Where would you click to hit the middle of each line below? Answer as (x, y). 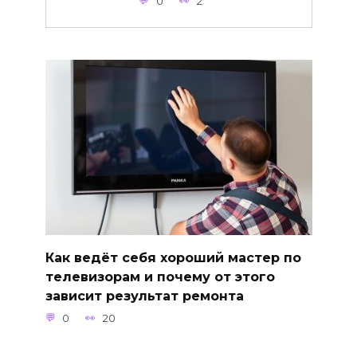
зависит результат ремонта (144, 296)
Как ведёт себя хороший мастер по (173, 257)
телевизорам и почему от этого (160, 277)
